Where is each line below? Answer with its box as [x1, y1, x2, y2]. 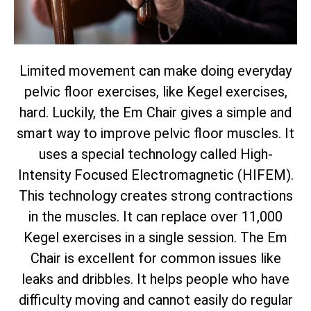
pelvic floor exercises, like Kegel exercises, [24, 83, 287, 100]
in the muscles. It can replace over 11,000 [28, 208, 283, 225]
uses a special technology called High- [38, 145, 273, 162]
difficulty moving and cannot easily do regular [18, 291, 293, 308]
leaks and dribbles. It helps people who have [22, 270, 289, 287]
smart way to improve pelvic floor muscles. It [17, 124, 294, 142]
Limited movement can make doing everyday [19, 62, 292, 79]
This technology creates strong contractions [18, 187, 293, 204]
